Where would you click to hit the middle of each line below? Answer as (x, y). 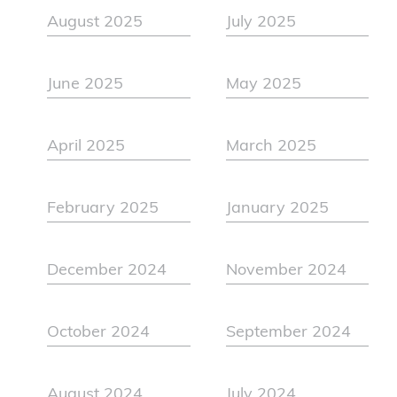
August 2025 (95, 23)
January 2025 (277, 209)
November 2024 (286, 271)
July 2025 (261, 23)
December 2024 (107, 271)
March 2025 (271, 147)
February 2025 (103, 209)
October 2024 (99, 333)
